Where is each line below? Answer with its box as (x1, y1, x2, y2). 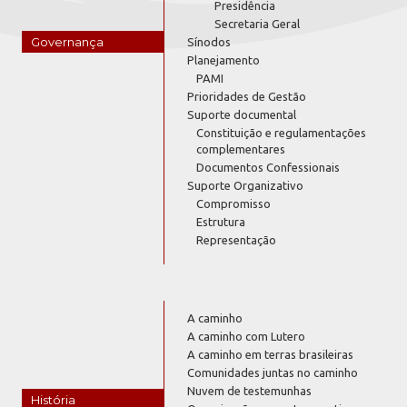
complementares (196, 142, 286, 155)
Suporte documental (187, 107, 297, 121)
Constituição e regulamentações (196, 125, 367, 139)
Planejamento (187, 53, 261, 66)
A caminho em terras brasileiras (187, 347, 354, 361)
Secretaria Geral (214, 16, 301, 30)
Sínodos (187, 35, 232, 48)
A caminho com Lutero (187, 329, 306, 342)
